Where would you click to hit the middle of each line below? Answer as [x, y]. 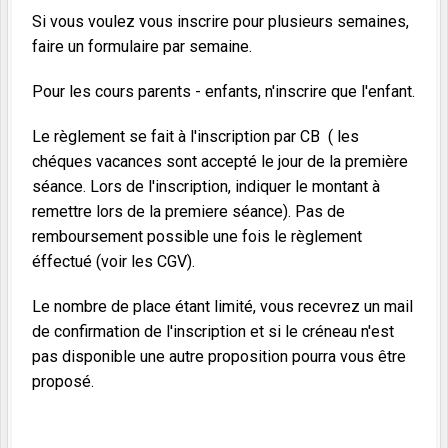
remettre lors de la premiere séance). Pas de [188, 212]
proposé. [63, 382]
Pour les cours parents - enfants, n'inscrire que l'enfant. [223, 92]
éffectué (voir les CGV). [113, 262]
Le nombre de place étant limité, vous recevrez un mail [222, 307]
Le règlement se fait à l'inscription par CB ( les [195, 137]
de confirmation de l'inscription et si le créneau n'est [213, 332]
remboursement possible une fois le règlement [197, 237]
